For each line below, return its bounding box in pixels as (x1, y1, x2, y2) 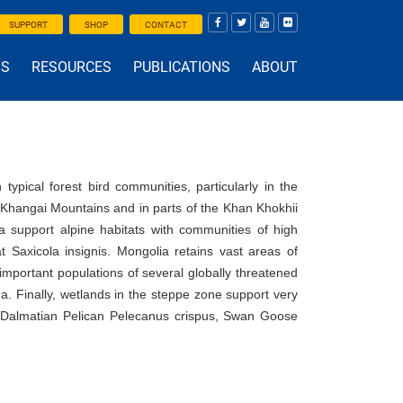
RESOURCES (31, 58, 112, 76)
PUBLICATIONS (133, 58, 230, 76)
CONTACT (144, 20, 187, 30)
